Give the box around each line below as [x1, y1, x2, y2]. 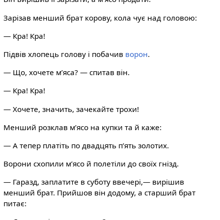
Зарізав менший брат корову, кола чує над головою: [3, 12, 197, 23]
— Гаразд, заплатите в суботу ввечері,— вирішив [3, 177, 184, 187]
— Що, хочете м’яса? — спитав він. [3, 67, 130, 78]
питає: [3, 198, 27, 209]
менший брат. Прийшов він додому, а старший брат [3, 188, 195, 198]
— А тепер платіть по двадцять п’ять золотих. [3, 140, 169, 150]
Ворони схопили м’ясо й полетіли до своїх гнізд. [3, 159, 179, 169]
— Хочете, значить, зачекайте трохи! [3, 104, 139, 114]
